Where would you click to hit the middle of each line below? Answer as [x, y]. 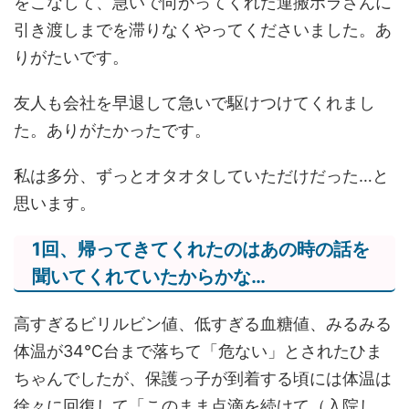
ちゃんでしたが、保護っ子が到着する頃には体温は [203, 379]
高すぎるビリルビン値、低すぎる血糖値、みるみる [203, 324]
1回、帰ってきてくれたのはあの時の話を [201, 250]
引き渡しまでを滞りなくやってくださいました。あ [203, 30]
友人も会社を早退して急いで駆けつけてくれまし [194, 103]
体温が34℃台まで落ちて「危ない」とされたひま [198, 351]
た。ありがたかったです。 [112, 131]
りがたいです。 [71, 58]
